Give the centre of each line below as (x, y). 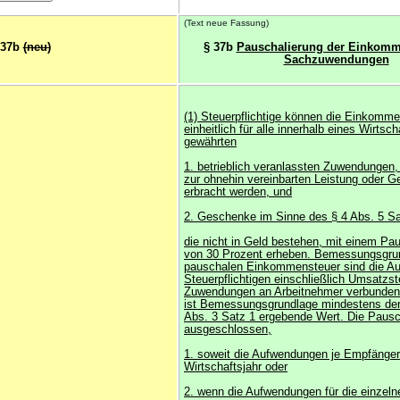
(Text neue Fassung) (226, 23)
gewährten (210, 142)
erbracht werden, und (238, 192)
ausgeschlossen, (228, 329)
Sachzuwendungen (336, 60)
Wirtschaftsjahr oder (236, 367)
